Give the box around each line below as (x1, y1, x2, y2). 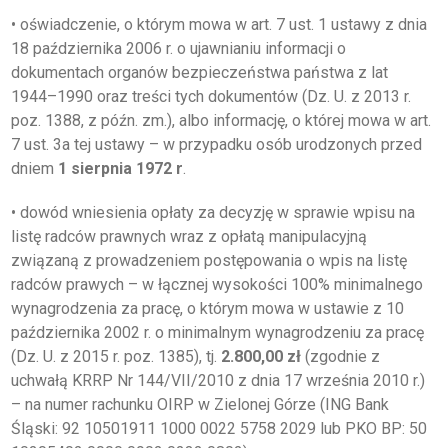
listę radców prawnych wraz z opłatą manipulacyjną (11, 227, 367, 246)
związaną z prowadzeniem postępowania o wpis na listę (11, 251, 407, 270)
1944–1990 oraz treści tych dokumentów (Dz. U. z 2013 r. (11, 87, 411, 106)
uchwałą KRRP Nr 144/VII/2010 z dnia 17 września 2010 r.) (11, 371, 425, 390)
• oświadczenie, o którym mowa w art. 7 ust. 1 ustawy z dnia (11, 15, 427, 34)
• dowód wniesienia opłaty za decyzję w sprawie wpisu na (11, 203, 415, 222)
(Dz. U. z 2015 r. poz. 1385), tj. (11, 347, 221, 366)
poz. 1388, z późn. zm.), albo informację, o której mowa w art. (11, 111, 431, 130)
